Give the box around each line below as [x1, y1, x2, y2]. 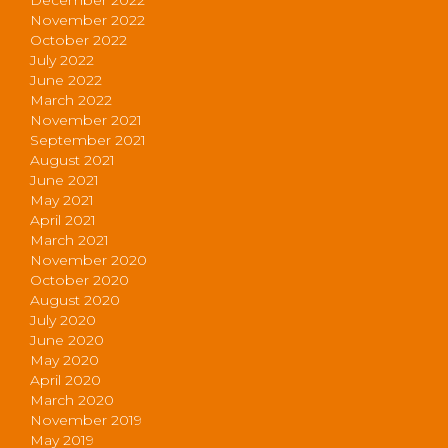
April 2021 [30, 210, 96, 229]
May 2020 [30, 350, 99, 369]
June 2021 [30, 170, 99, 189]
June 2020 [30, 330, 104, 349]
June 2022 [30, 70, 102, 89]
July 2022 [30, 50, 94, 69]
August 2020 [30, 290, 120, 309]
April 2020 [30, 370, 101, 389]
